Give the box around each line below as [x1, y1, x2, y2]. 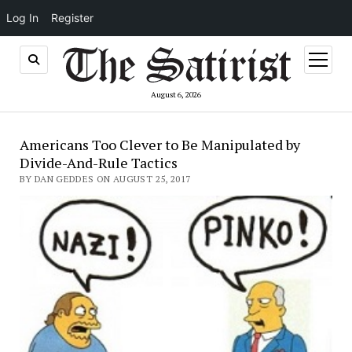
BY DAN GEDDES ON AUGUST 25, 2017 [19, 173, 191, 185]
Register [51, 11, 93, 24]
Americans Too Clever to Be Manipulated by [19, 135, 300, 154]
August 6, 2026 [151, 90, 201, 100]
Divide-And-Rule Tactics [19, 153, 178, 172]
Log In [6, 11, 38, 24]
